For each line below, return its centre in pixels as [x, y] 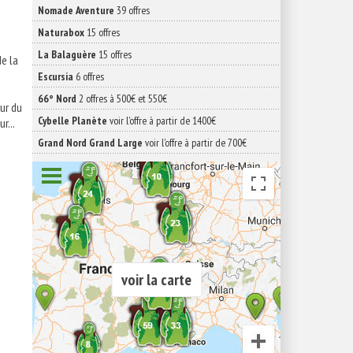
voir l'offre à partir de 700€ [195, 143]
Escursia [56, 76]
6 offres [89, 76]
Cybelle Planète [72, 121]
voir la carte [156, 280]
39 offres [132, 10]
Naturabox [61, 32]
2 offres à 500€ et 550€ [122, 98]
